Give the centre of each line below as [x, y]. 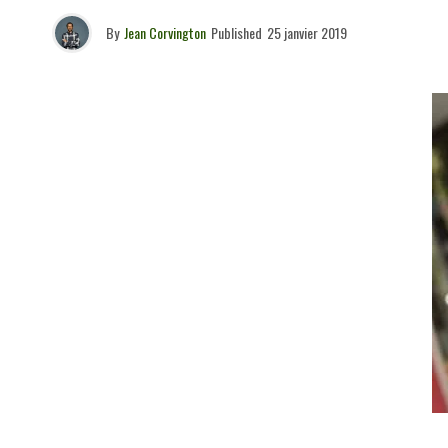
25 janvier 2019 [307, 32]
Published [236, 32]
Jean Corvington [165, 32]
